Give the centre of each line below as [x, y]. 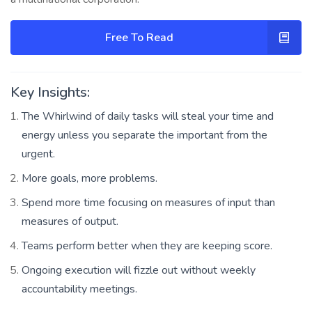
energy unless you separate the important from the [145, 135]
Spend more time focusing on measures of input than [148, 202]
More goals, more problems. [89, 178]
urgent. [38, 154]
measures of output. [70, 221]
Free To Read [139, 37]
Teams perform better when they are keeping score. [147, 245]
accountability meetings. [79, 289]
